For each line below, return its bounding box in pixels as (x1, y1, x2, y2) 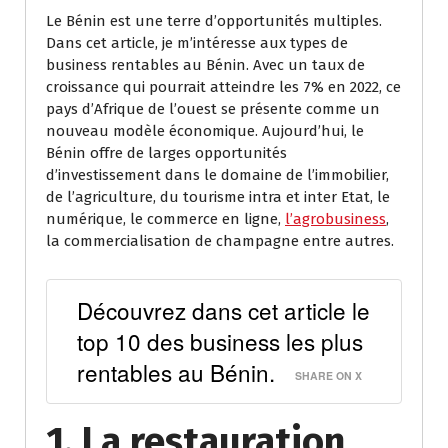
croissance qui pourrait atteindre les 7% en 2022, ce (46, 78, 401, 97)
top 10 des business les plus (77, 324, 363, 357)
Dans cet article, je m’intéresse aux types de (46, 34, 348, 53)
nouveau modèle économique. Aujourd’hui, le (46, 122, 364, 141)
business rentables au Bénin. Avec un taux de (46, 56, 365, 75)
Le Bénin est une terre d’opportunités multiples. (46, 12, 382, 31)
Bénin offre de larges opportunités (46, 144, 287, 163)
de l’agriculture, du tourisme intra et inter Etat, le (46, 188, 390, 207)
